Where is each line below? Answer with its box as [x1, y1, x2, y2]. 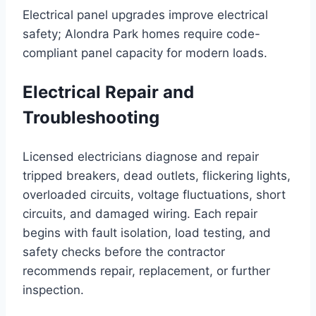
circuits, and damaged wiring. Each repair [23, 207, 257, 221]
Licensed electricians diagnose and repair [23, 150, 259, 164]
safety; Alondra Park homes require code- [23, 27, 260, 42]
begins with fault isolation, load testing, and [23, 226, 271, 241]
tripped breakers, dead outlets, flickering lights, [23, 169, 291, 183]
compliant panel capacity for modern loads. [23, 46, 267, 61]
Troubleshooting [23, 107, 159, 128]
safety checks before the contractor [23, 245, 225, 260]
